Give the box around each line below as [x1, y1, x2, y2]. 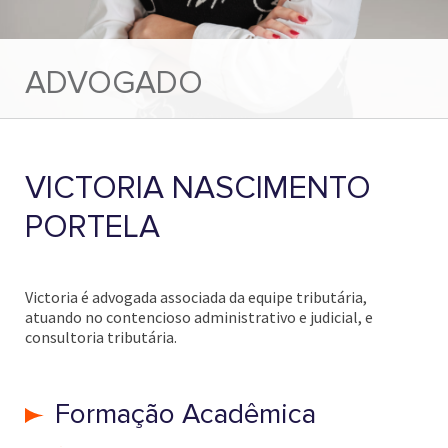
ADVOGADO [25, 64, 203, 104]
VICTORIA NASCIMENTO [25, 169, 371, 209]
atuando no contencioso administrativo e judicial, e [25, 307, 373, 328]
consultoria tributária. [25, 327, 177, 348]
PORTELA [25, 208, 160, 248]
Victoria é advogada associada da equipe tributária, [25, 287, 367, 308]
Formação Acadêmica [55, 397, 316, 432]
